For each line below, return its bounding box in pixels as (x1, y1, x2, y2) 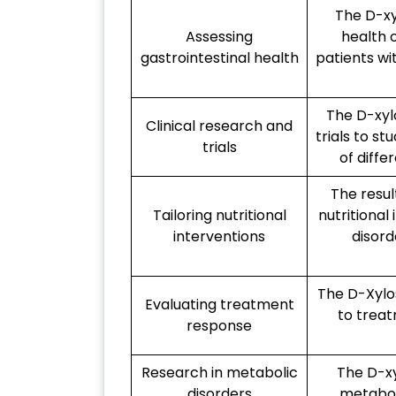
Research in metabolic (141, 362, 298, 384)
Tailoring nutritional (152, 205, 286, 226)
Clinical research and (146, 116, 293, 137)
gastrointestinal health (140, 48, 299, 69)
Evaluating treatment (144, 294, 294, 316)
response (187, 316, 252, 337)
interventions (173, 226, 265, 247)
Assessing (186, 27, 253, 48)
